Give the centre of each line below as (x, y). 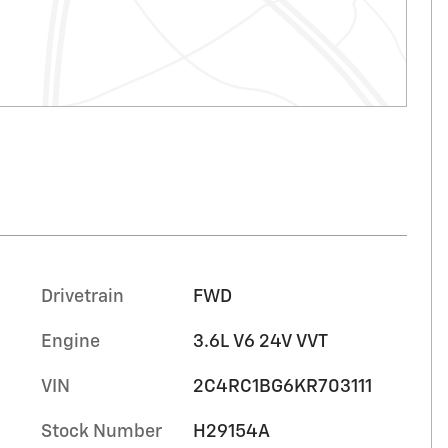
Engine (70, 342)
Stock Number (101, 432)
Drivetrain (82, 297)
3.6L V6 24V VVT (260, 342)
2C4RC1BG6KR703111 (282, 387)
